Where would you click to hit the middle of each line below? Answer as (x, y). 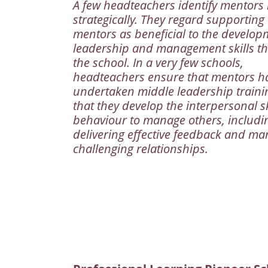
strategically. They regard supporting (169, 20)
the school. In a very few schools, (158, 63)
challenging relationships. (141, 149)
